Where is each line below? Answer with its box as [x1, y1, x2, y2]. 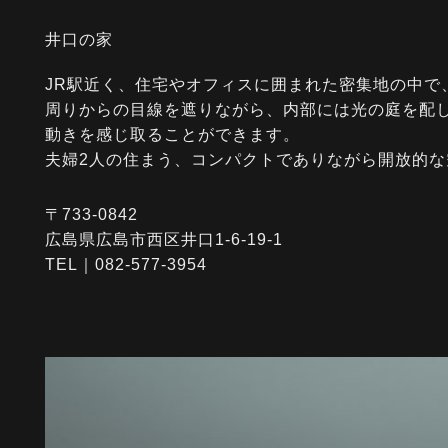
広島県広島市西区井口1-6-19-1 [45, 230, 283, 248]
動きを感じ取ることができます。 [45, 125, 300, 143]
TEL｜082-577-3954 [45, 255, 207, 273]
